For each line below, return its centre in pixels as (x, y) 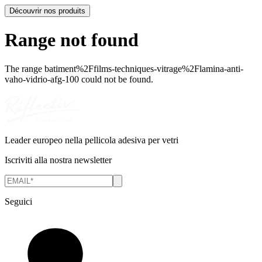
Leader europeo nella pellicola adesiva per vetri (92, 140)
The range (25, 68)
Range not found (72, 40)
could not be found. (116, 79)
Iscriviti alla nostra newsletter (58, 160)
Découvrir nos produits (47, 11)
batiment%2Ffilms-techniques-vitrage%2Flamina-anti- (144, 68)
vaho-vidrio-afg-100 (42, 79)
